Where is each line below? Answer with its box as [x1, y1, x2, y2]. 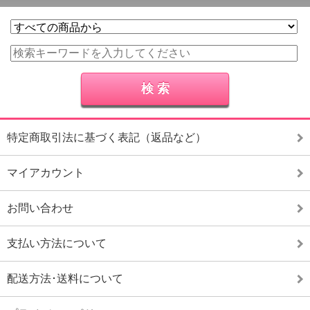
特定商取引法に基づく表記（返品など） [7, 131, 206, 143]
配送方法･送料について [7, 273, 123, 284]
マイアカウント [7, 167, 84, 179]
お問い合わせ [7, 202, 73, 214]
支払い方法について [7, 237, 107, 249]
